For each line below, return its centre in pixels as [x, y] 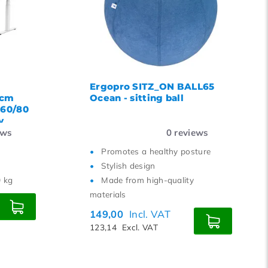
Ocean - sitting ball [137, 98]
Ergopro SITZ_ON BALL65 [152, 86]
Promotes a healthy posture [156, 151]
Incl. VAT [150, 214]
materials [108, 194]
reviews [190, 133]
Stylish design [128, 165]
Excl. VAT [140, 227]
